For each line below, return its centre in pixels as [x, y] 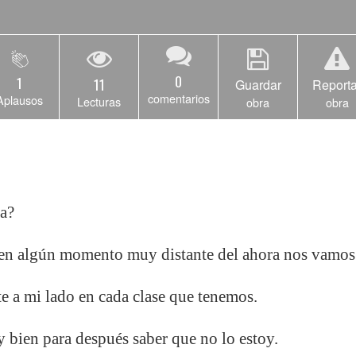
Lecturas [99, 101]
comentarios [178, 98]
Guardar [258, 85]
